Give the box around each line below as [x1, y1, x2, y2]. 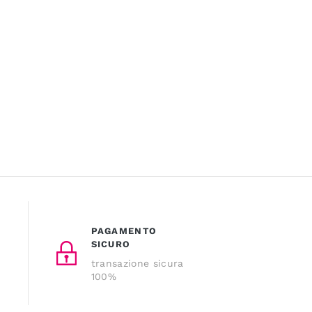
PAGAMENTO [91, 225, 157, 236]
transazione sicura [91, 257, 184, 269]
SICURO [91, 238, 131, 249]
